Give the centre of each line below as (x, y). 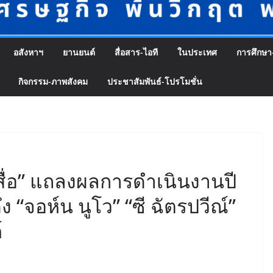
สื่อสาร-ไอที (136, 52)
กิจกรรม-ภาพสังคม (53, 81)
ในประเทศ (197, 52)
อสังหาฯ (28, 52)
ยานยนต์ (79, 52)
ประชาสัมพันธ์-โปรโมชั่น (155, 81)
